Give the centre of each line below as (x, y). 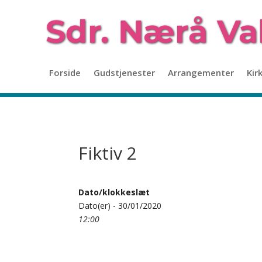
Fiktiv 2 (108, 153)
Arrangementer (201, 72)
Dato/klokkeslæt (114, 192)
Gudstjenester (124, 72)
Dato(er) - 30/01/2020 (120, 205)
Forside (65, 72)
